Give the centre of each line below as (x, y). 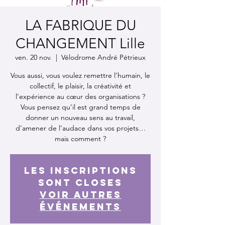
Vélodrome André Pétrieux (103, 57)
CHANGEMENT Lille (80, 43)
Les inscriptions (80, 170)
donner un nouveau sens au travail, (80, 117)
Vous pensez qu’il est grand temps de (80, 107)
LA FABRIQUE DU (80, 25)
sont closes (80, 182)
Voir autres (80, 194)
